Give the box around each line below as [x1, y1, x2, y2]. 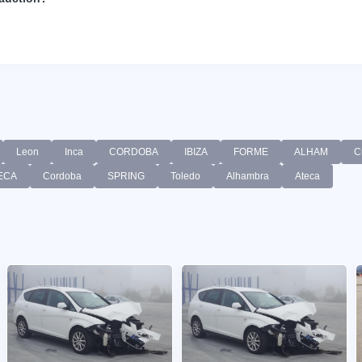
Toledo [170, 170, 200, 182]
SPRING [107, 170, 145, 182]
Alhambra [226, 170, 269, 182]
